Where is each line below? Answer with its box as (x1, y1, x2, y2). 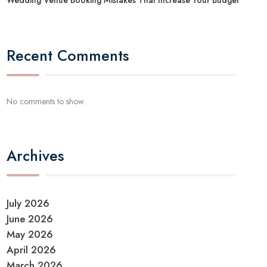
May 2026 (7, 226, 54, 241)
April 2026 (7, 242, 57, 257)
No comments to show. (7, 95, 86, 108)
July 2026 (7, 195, 50, 210)
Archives (7, 145, 64, 167)
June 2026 (7, 211, 54, 226)
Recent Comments (7, 44, 129, 66)
